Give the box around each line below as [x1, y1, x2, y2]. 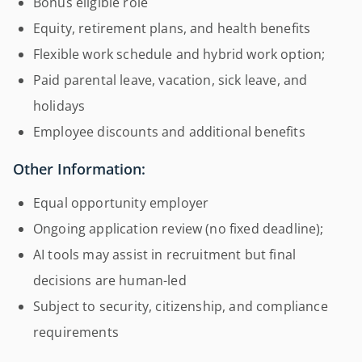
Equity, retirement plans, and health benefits [33, 19, 311, 37]
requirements [33, 322, 119, 341]
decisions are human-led [33, 271, 187, 289]
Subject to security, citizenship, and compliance [33, 297, 328, 315]
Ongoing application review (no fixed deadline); [33, 219, 324, 238]
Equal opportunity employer [33, 193, 209, 212]
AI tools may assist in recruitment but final [33, 245, 297, 263]
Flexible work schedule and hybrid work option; [33, 45, 326, 63]
